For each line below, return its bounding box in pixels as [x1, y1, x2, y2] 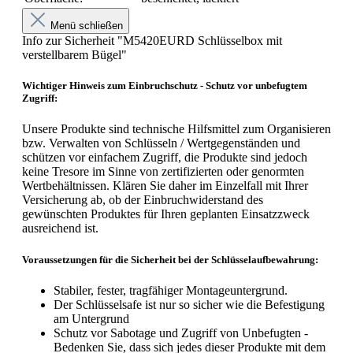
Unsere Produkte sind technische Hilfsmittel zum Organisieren [22, 122, 331, 136]
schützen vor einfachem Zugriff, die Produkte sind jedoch [22, 150, 307, 165]
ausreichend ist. [22, 221, 102, 236]
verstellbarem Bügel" [22, 48, 127, 62]
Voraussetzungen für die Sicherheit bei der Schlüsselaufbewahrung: [22, 253, 321, 266]
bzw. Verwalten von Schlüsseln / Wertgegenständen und [22, 136, 300, 150]
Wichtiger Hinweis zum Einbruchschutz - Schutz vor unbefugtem [22, 80, 307, 92]
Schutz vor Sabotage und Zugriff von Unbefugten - [54, 325, 308, 340]
